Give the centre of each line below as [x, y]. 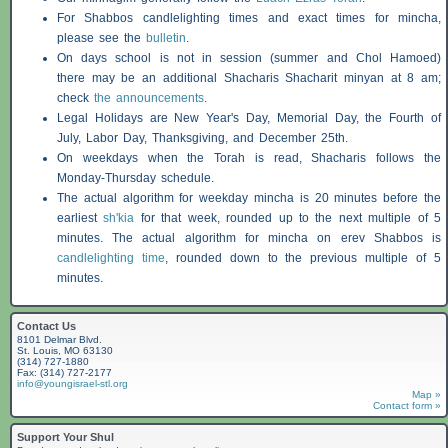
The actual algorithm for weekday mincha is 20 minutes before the [249, 198]
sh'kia [119, 218]
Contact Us [46, 326]
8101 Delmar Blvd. [59, 340]
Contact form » [407, 406]
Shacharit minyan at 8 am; [359, 78]
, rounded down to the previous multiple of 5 [303, 258]
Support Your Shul [65, 437]
